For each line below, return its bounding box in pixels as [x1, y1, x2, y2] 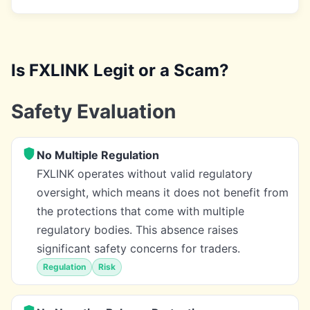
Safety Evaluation [11, 99, 176, 123]
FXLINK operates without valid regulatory [37, 166, 253, 181]
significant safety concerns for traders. [37, 241, 240, 255]
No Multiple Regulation [37, 147, 159, 162]
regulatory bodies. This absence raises [37, 222, 238, 237]
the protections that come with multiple [37, 203, 244, 218]
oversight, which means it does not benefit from [37, 185, 289, 199]
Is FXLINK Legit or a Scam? [11, 60, 229, 80]
